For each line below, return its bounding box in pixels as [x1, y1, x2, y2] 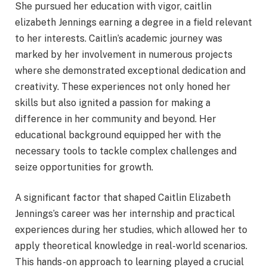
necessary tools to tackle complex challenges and [15, 145, 237, 157]
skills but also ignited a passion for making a [15, 97, 210, 108]
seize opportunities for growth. [15, 161, 153, 173]
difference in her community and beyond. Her [15, 113, 216, 125]
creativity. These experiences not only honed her [15, 80, 231, 92]
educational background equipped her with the [15, 129, 221, 141]
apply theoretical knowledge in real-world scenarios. [15, 240, 247, 252]
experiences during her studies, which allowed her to [15, 224, 247, 236]
